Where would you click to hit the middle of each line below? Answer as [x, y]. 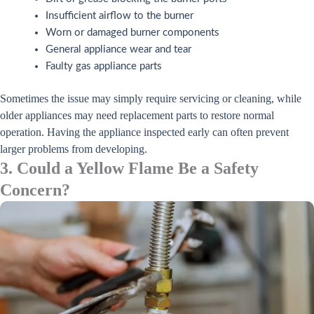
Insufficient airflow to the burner [120, 15]
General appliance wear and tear [118, 49]
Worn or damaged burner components [132, 32]
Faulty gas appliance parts [104, 66]
